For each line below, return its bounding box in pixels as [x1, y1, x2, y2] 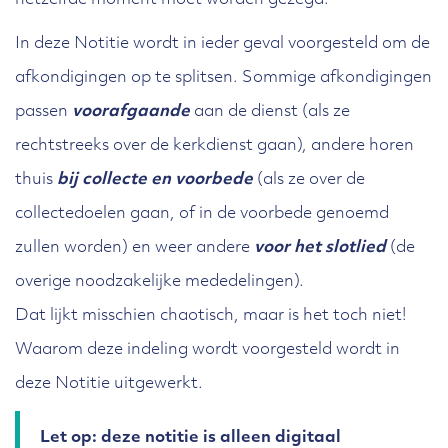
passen [15, 104, 72, 120]
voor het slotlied [254, 240, 386, 256]
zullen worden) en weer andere [15, 240, 254, 256]
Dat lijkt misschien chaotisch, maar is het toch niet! [15, 308, 406, 324]
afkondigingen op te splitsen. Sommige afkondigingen [15, 70, 432, 86]
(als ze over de [253, 172, 365, 188]
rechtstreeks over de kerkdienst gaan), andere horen [15, 138, 414, 154]
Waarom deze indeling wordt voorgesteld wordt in [15, 342, 400, 358]
